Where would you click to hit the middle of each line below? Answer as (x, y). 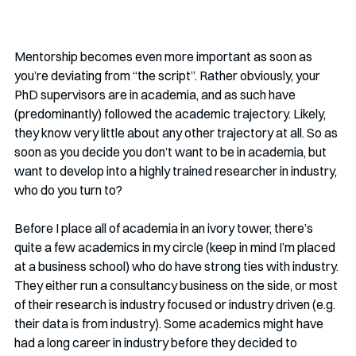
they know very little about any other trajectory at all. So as (177, 133)
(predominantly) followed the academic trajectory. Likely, (171, 114)
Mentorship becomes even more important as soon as (164, 57)
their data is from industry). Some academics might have (170, 324)
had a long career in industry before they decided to (157, 343)
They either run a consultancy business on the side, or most (177, 286)
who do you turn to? (70, 190)
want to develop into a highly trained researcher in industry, (177, 171)
